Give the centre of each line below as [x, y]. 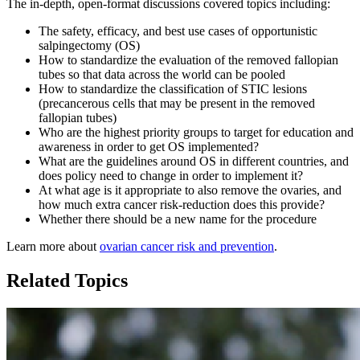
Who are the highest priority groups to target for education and [196, 132]
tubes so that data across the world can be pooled [162, 74]
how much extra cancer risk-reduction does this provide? [182, 204]
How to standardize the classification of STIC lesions [173, 88]
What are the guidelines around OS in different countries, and [194, 161]
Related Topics [67, 280]
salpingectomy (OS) [89, 45]
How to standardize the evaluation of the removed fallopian [188, 59]
